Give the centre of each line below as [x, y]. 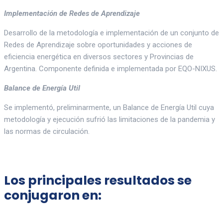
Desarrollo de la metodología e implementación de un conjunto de [111, 33]
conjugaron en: [53, 196]
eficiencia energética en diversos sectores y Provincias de [99, 57]
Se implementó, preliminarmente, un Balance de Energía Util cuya [109, 108]
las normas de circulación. [47, 132]
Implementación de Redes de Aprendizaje [72, 14]
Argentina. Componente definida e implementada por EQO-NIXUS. [111, 69]
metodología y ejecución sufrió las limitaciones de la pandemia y [110, 120]
